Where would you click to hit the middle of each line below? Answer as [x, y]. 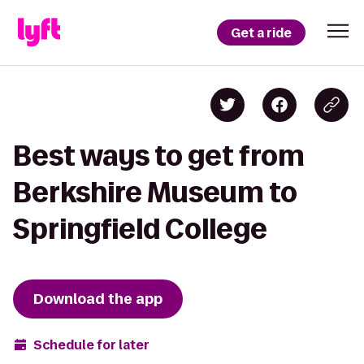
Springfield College [140, 229]
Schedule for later [91, 344]
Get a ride [261, 32]
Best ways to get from [159, 156]
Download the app [98, 299]
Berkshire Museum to [155, 192]
